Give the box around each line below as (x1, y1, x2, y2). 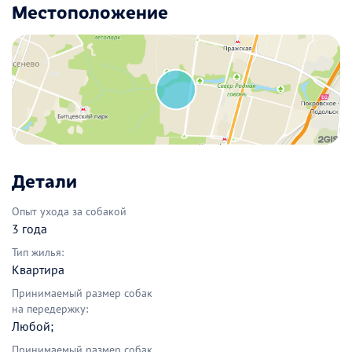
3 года (12, 220, 47, 236)
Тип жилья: (12, 244, 64, 259)
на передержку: (12, 301, 88, 316)
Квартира (12, 261, 64, 277)
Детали (12, 167, 77, 192)
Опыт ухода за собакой (12, 203, 126, 218)
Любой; (12, 317, 53, 334)
